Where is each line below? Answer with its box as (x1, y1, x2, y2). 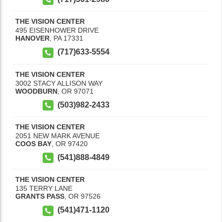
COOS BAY (15, 140, 52, 148)
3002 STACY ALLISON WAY (15, 79, 103, 87)
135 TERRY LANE (15, 184, 72, 193)
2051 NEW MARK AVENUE (15, 132, 100, 140)
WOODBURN (15, 87, 57, 95)
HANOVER (15, 34, 50, 43)
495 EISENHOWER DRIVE (15, 26, 99, 35)
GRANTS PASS (15, 192, 64, 201)
